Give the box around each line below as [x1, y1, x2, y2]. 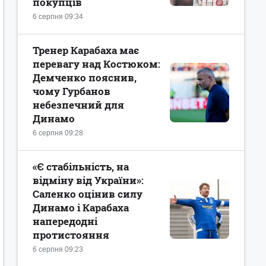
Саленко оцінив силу [33, 187, 142, 201]
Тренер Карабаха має [33, 43, 139, 57]
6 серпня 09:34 [33, 12, 83, 21]
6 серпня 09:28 [33, 129, 83, 137]
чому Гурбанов [33, 84, 110, 98]
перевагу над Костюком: [33, 57, 160, 71]
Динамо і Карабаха [33, 201, 129, 214]
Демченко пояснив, [33, 71, 137, 84]
